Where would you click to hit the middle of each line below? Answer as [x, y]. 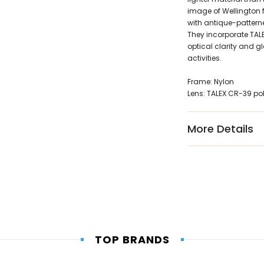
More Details [220, 129]
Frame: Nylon [210, 82]
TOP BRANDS [132, 240]
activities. [204, 58]
